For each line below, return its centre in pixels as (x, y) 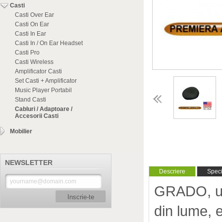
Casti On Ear (32, 24)
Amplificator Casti (38, 71)
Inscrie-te (81, 197)
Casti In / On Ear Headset (49, 43)
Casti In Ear (30, 34)
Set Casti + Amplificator (46, 81)
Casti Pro (27, 53)
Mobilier (21, 131)
